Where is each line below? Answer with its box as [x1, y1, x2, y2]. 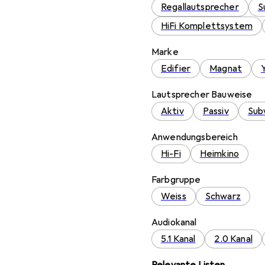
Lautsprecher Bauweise [151, 89, 253, 101]
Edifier [161, 63, 191, 75]
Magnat [209, 63, 243, 75]
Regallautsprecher [161, 1, 239, 13]
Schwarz [205, 190, 241, 202]
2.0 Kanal [214, 233, 253, 245]
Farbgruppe [151, 174, 201, 186]
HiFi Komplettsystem [161, 20, 253, 32]
